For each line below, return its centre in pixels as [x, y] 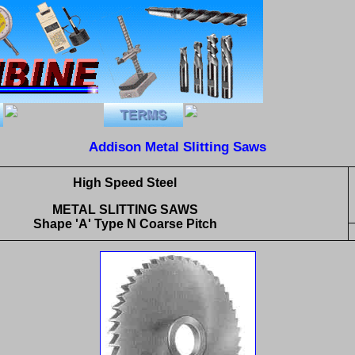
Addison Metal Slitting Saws [177, 146]
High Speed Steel [125, 183]
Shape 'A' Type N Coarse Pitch [125, 224]
